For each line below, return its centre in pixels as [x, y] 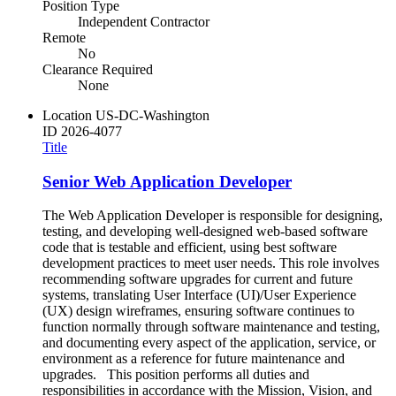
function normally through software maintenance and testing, [211, 327]
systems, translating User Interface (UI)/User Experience [199, 295]
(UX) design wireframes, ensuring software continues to [198, 311]
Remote [64, 37]
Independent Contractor [144, 21]
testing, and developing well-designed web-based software [205, 232]
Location [67, 115]
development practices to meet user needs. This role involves [211, 263]
